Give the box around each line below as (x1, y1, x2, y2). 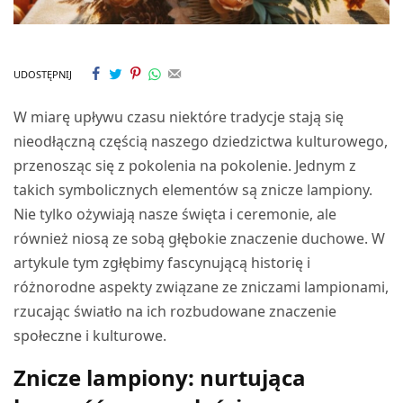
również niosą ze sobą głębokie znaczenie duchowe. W (13, 228, 386, 249)
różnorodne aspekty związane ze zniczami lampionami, (13, 277, 390, 298)
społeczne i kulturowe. (13, 326, 167, 346)
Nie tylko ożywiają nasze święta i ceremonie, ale (13, 204, 337, 225)
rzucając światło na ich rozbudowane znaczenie (13, 301, 337, 322)
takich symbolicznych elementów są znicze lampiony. (13, 180, 373, 201)
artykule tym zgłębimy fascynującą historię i (13, 253, 311, 273)
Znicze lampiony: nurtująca (13, 363, 306, 393)
